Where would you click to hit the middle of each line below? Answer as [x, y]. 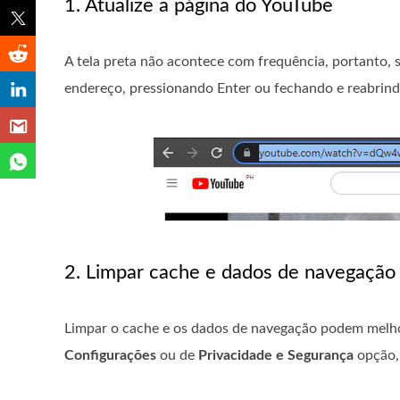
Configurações [110, 355]
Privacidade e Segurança [276, 355]
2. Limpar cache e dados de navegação [230, 272]
